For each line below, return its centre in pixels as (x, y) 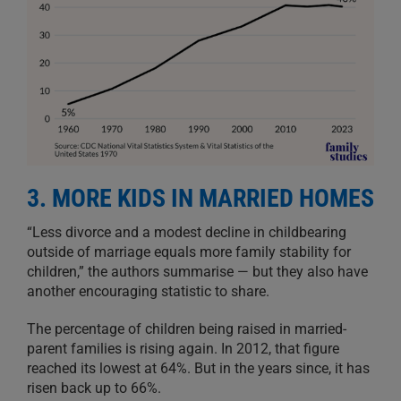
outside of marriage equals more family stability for (189, 252)
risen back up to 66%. (94, 388)
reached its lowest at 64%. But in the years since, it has (198, 369)
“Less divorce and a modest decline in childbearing (187, 233)
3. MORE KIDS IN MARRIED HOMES (200, 199)
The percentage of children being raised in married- (187, 329)
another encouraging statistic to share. (148, 292)
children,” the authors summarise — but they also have (197, 272)
